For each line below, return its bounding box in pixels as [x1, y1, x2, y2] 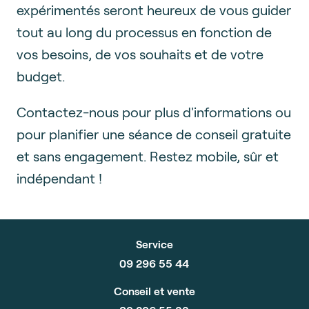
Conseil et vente [113, 283, 195, 297]
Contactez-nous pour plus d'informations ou [17, 103, 291, 120]
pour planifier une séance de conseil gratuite [17, 125, 291, 142]
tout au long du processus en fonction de [17, 23, 272, 40]
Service [135, 237, 173, 250]
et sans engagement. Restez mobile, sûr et [17, 147, 279, 164]
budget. [17, 67, 65, 84]
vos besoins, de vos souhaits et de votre [17, 45, 263, 62]
